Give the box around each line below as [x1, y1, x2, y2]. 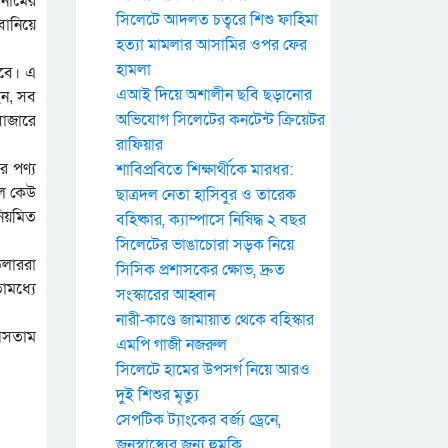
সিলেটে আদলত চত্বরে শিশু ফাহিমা [116, 9, 318, 31]
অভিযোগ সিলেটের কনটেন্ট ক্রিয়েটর [116, 109, 325, 131]
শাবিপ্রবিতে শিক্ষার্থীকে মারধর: [116, 159, 293, 181]
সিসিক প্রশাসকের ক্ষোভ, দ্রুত [116, 259, 285, 281]
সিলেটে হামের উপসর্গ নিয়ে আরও [116, 359, 310, 381]
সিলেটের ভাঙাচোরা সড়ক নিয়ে [116, 234, 294, 256]
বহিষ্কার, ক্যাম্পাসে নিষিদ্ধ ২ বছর [116, 209, 306, 231]
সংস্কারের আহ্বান [116, 284, 215, 306]
